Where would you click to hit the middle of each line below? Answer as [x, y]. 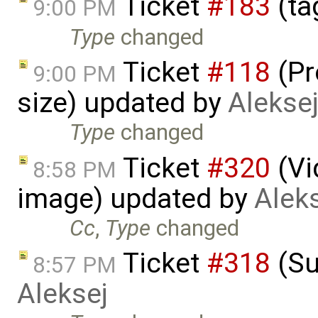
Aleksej [62, 294]
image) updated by [136, 198]
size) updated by [122, 103]
